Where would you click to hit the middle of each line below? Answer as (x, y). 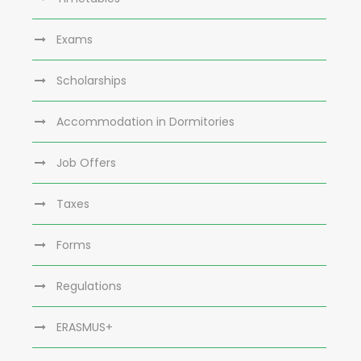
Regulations (89, 286)
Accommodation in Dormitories (145, 121)
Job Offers (86, 162)
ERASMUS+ (85, 327)
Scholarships (91, 80)
